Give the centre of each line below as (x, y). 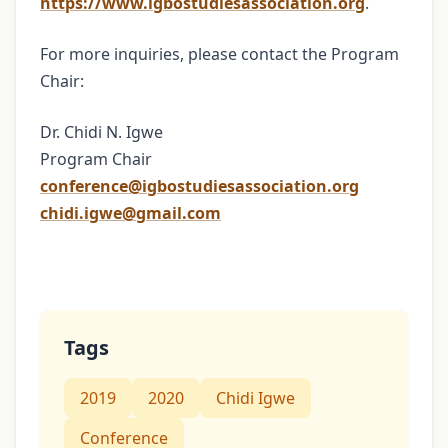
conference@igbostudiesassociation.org (199, 186)
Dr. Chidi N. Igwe (101, 132)
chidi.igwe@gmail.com (130, 213)
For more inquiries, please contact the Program (219, 54)
